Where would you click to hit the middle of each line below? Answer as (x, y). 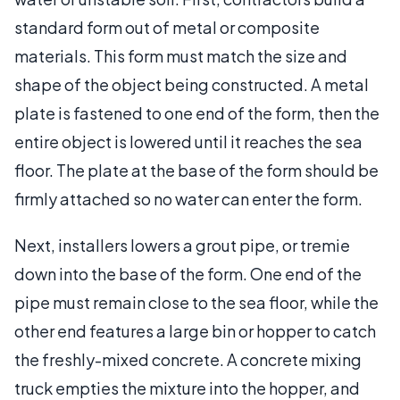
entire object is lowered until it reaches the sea (188, 141)
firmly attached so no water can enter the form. (188, 198)
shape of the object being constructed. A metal (192, 84)
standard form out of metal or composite (167, 27)
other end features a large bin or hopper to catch (195, 330)
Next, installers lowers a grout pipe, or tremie (182, 245)
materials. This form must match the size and (181, 55)
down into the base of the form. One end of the (188, 273)
